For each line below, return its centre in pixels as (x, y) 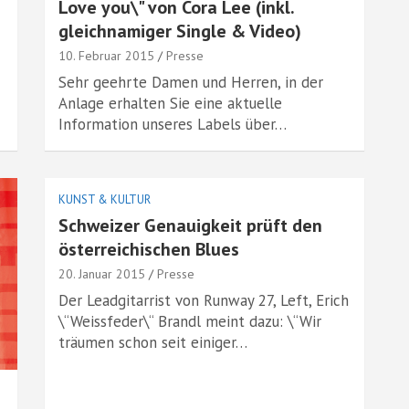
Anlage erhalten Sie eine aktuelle (170, 103)
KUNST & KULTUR (105, 199)
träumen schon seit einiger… (153, 342)
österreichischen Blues (149, 249)
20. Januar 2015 (102, 274)
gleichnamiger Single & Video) (180, 31)
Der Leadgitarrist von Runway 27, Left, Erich (204, 300)
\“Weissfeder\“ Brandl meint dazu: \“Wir (190, 321)
